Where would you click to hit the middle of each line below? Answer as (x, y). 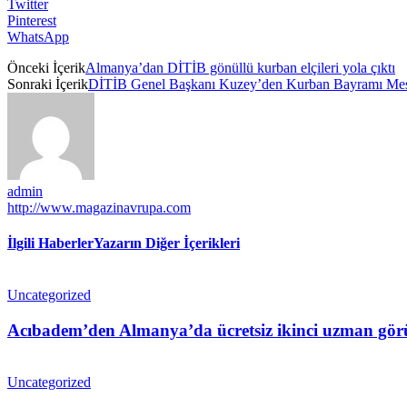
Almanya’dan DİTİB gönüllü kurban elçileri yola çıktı (240, 67)
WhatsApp (38, 36)
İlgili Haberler (50, 243)
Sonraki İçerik (48, 84)
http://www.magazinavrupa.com (99, 207)
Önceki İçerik (46, 67)
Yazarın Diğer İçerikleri (167, 243)
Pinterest (32, 20)
